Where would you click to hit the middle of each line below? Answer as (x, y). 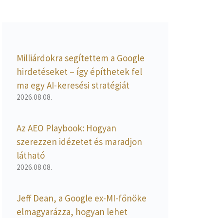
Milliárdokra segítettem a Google (81, 58)
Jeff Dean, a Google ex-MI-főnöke (82, 198)
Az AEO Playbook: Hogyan (66, 128)
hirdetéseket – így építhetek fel (79, 71)
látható (31, 155)
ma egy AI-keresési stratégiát (73, 85)
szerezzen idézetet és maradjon (79, 141)
